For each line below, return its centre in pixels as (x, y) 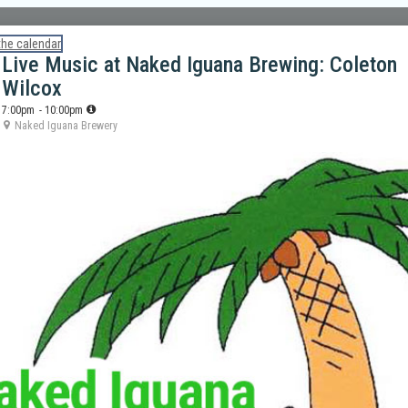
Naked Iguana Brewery (65, 126)
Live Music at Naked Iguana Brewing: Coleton (199, 65)
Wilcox (32, 88)
